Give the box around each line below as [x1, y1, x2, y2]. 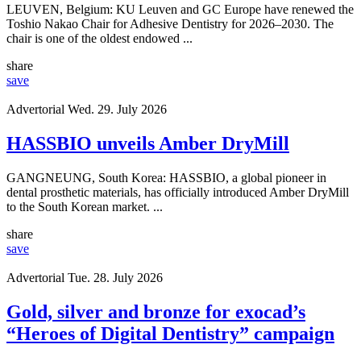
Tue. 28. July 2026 [68, 271, 163, 284]
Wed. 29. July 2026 [68, 102, 167, 117]
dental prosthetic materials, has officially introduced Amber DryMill [6, 185, 349, 199]
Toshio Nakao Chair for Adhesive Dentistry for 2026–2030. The [6, 17, 334, 31]
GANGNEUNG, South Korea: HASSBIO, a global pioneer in [6, 171, 326, 185]
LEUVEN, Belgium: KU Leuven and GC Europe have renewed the [6, 2, 354, 17]
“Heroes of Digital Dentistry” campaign [6, 322, 334, 344]
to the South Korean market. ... [6, 200, 163, 214]
